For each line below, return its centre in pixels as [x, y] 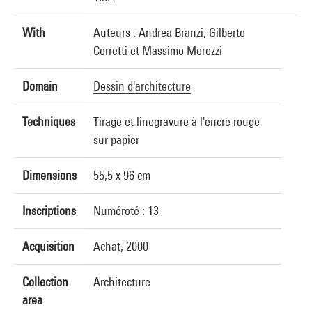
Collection [45, 282]
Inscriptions [49, 211]
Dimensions [49, 175]
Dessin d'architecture [142, 86]
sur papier [116, 140]
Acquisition [48, 246]
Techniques [49, 122]
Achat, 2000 [121, 246]
